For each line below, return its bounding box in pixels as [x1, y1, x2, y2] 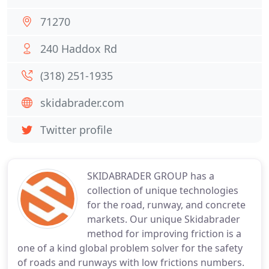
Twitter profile [40, 122, 112, 137]
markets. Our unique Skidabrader [87, 213, 240, 226]
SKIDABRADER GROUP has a [87, 169, 214, 183]
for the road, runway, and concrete [87, 198, 246, 211]
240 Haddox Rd [40, 41, 117, 56]
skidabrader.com [40, 95, 124, 110]
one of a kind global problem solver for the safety [17, 241, 243, 255]
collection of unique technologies [87, 184, 238, 197]
